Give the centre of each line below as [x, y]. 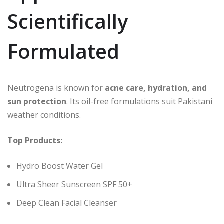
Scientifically [68, 21]
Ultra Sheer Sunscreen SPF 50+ [74, 185]
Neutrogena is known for [56, 88]
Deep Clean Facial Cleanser [67, 203]
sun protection [37, 102]
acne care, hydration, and [156, 88]
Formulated [63, 51]
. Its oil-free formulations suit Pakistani [139, 102]
